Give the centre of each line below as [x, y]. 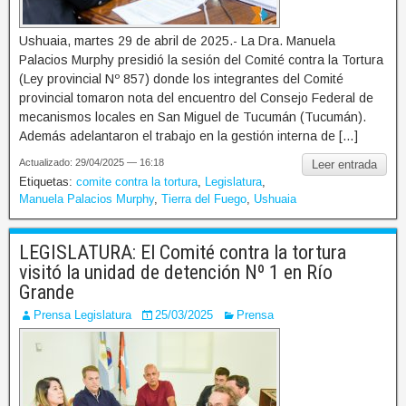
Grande [47, 292]
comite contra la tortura [137, 181]
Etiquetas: [48, 181]
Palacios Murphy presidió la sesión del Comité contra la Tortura [201, 59]
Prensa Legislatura [82, 314]
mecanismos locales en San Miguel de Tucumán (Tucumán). [193, 116]
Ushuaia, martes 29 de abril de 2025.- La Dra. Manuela [177, 40]
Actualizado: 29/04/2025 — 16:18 [92, 162]
